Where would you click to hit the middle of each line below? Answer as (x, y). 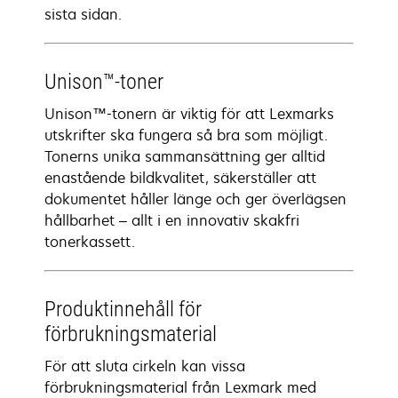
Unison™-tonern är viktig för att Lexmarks (189, 114)
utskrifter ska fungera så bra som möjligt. (186, 135)
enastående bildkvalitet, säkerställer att (180, 178)
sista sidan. (83, 14)
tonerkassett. (90, 242)
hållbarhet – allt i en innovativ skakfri (172, 220)
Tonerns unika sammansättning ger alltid (185, 156)
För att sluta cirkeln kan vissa (145, 366)
